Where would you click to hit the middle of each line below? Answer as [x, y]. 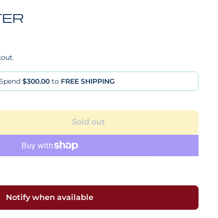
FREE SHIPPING [88, 81]
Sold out [89, 122]
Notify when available [50, 197]
